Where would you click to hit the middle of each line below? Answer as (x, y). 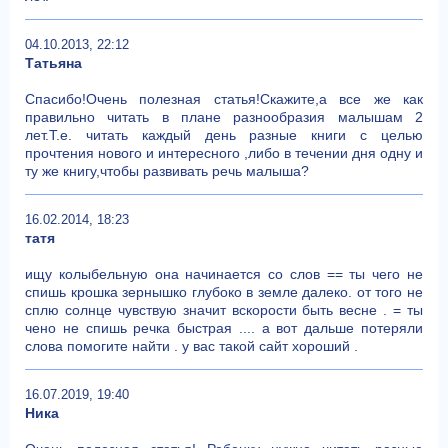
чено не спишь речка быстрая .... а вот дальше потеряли (224, 328)
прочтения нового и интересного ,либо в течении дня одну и (224, 153)
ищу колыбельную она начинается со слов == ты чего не (224, 274)
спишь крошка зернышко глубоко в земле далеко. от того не (224, 292)
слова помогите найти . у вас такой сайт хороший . (191, 346)
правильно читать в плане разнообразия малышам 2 (224, 117)
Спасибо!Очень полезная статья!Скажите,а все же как (224, 99)
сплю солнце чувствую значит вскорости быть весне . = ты (224, 310)
